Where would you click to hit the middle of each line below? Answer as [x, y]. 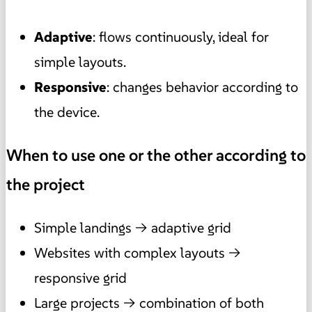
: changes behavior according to [202, 87]
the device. [67, 112]
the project [46, 185]
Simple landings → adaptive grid [133, 228]
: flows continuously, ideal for [181, 37]
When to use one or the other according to [156, 156]
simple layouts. [80, 62]
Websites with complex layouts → [138, 253]
